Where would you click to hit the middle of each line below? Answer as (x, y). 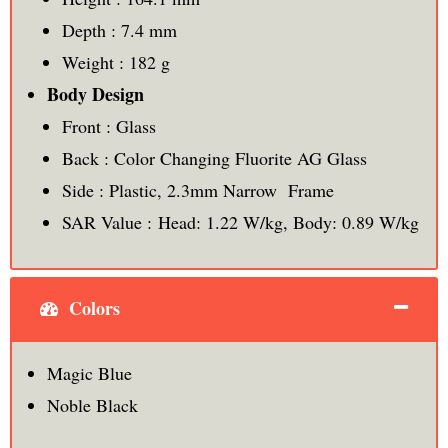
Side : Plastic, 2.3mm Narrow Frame (197, 190)
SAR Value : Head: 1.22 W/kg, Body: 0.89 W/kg (240, 222)
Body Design (95, 94)
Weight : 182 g (115, 62)
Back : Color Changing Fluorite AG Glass (214, 158)
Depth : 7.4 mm (119, 30)
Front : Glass (108, 126)
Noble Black (92, 405)
